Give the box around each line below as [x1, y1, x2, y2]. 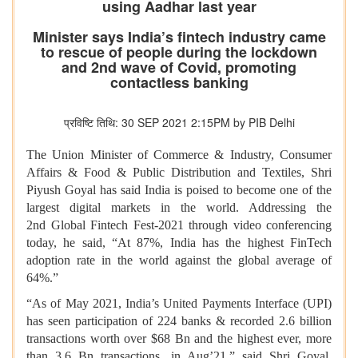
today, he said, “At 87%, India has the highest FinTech [26, 236, 332, 250]
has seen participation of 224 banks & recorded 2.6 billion [26, 314, 332, 328]
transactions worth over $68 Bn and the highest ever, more [26, 332, 332, 346]
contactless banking [109, 72, 249, 93]
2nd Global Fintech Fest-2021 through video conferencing [26, 218, 332, 233]
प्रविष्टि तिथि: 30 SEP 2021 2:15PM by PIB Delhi [63, 114, 295, 131]
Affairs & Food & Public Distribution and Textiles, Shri [26, 165, 332, 180]
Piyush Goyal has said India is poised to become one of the [26, 183, 332, 197]
